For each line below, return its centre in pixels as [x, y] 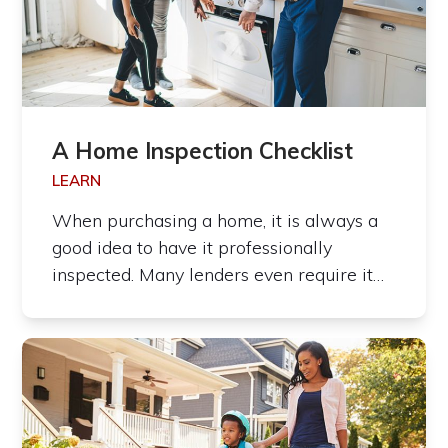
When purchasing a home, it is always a [215, 221]
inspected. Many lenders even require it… [218, 275]
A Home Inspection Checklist [203, 151]
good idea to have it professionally [192, 248]
